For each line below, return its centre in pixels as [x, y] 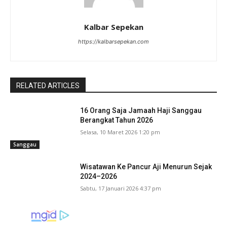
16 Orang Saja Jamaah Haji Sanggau [141, 110]
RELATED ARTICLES [48, 85]
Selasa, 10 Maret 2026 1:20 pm [120, 132]
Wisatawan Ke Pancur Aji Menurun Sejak [146, 167]
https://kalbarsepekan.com [113, 41]
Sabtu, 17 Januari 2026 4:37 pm [121, 188]
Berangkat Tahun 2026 [117, 120]
